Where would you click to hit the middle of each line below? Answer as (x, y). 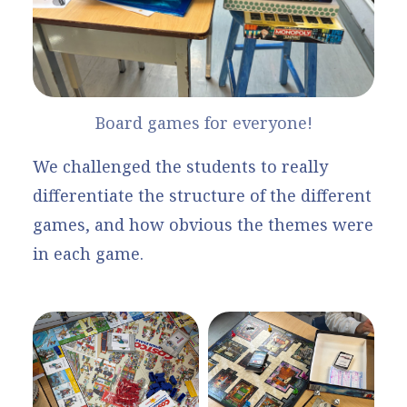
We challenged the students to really (180, 166)
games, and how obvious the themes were (203, 224)
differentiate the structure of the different (202, 195)
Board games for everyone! (203, 122)
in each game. (88, 253)
